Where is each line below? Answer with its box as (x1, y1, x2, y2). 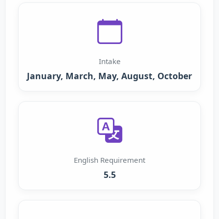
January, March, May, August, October (27, 70, 192, 82)
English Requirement (74, 155, 145, 165)
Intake (98, 56, 121, 66)
